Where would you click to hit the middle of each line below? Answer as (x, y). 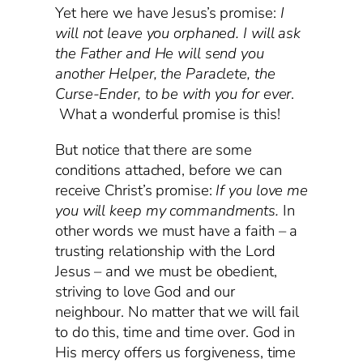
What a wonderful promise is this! (168, 115)
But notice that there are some (154, 149)
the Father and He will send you (160, 54)
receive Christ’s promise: (136, 190)
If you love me (262, 190)
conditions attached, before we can (169, 170)
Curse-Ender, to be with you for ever (173, 94)
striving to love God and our (145, 291)
